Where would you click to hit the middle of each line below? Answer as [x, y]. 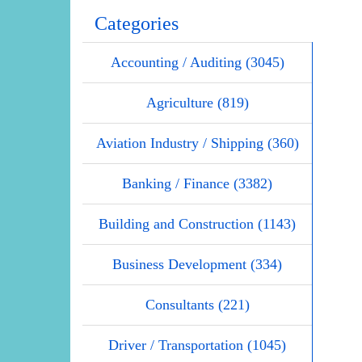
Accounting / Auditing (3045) [197, 63]
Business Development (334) [197, 265]
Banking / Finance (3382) [197, 184]
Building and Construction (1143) [197, 224]
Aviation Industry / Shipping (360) [197, 143]
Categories [137, 24]
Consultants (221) [197, 305]
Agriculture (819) [197, 103]
